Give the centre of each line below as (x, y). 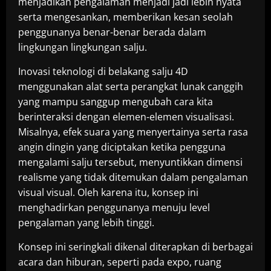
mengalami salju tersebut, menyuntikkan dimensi (130, 162)
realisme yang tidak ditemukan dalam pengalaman (133, 177)
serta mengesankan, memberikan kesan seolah (126, 17)
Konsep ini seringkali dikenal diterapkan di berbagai (135, 247)
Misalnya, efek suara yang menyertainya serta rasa (133, 132)
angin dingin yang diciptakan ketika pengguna (122, 147)
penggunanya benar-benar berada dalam (112, 32)
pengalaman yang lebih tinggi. (86, 223)
